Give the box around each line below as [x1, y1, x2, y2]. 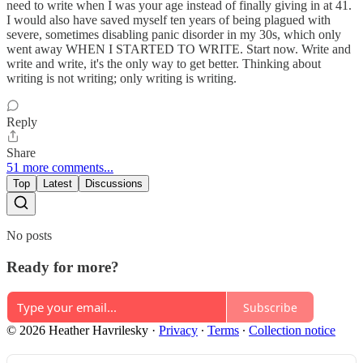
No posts [6, 228, 52, 242]
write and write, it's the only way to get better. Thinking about [6, 56, 321, 70]
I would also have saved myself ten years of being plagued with [6, 12, 331, 27]
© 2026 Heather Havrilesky [6, 323, 148, 338]
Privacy [159, 323, 198, 338]
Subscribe [243, 299, 297, 315]
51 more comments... [6, 160, 113, 174]
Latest [43, 177, 72, 190]
